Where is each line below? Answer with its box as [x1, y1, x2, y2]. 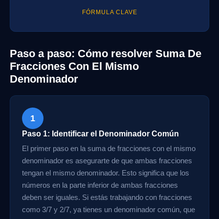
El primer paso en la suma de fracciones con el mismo [22, 144, 196, 153]
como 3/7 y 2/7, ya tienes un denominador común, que [22, 205, 195, 214]
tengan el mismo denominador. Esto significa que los [22, 169, 189, 177]
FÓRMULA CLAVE [82, 9, 137, 16]
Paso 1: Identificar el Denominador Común [22, 130, 179, 138]
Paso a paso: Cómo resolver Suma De [10, 47, 201, 60]
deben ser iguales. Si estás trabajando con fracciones [22, 193, 192, 201]
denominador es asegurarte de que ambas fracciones [22, 156, 192, 165]
